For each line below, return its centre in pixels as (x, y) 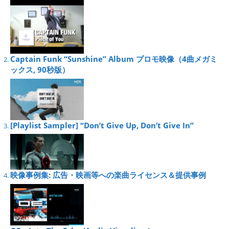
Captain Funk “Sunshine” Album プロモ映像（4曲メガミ (114, 59)
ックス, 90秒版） (40, 70)
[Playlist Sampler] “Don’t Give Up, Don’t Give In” (102, 125)
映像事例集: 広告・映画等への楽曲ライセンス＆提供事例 (108, 175)
